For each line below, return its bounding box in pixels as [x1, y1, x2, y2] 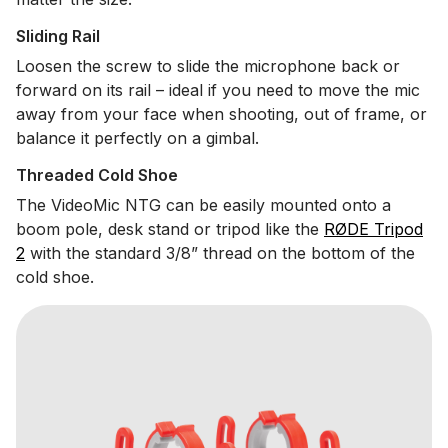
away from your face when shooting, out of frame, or [16, 104, 427, 125]
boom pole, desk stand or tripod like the [16, 219, 324, 240]
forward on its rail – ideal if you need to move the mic [16, 80, 420, 101]
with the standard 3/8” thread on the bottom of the [25, 243, 415, 264]
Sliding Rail [16, 26, 100, 47]
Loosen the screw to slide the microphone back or [16, 56, 400, 77]
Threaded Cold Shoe [16, 165, 178, 186]
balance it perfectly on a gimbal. [16, 128, 259, 149]
